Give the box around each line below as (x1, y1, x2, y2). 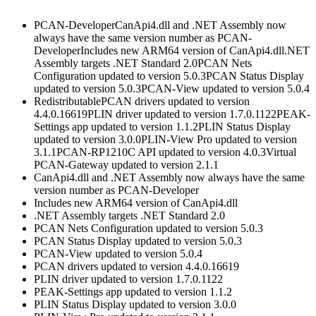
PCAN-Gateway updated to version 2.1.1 (34, 159, 219, 171)
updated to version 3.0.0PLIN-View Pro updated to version (34, 133, 297, 146)
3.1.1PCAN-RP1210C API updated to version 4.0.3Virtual (34, 146, 296, 159)
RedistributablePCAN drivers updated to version (34, 95, 250, 108)
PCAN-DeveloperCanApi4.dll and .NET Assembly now (34, 19, 286, 32)
